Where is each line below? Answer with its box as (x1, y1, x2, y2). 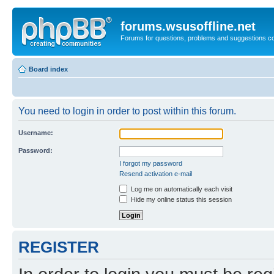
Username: (18, 128, 53, 136)
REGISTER (18, 238, 99, 256)
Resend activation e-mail (119, 169, 192, 177)
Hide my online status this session (129, 195, 232, 203)
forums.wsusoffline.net (120, 20, 256, 33)
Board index (29, 65, 68, 73)
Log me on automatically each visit (129, 185, 232, 193)
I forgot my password (119, 159, 182, 167)
